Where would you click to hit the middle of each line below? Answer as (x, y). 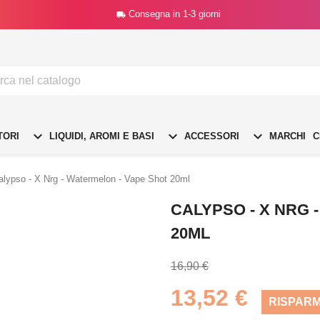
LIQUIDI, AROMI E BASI (100, 136)
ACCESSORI (210, 136)
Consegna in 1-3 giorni (174, 14)
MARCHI (286, 136)
